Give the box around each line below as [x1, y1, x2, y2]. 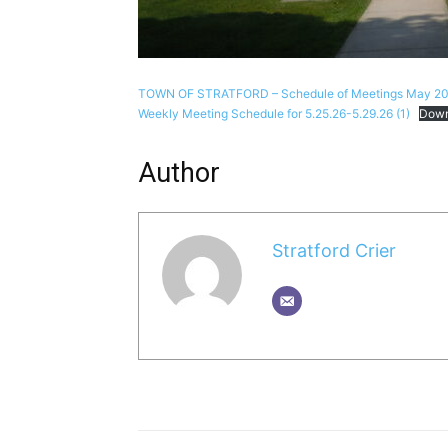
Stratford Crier [271, 240, 396, 262]
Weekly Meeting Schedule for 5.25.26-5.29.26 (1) [138, 105, 410, 121]
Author [138, 156, 220, 189]
